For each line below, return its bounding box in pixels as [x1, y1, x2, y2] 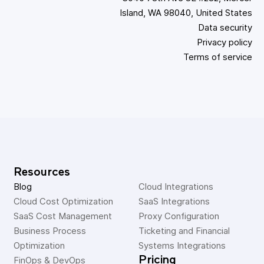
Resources [13, 166, 70, 178]
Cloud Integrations [138, 181, 213, 192]
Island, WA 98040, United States [120, 7, 252, 18]
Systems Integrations [138, 240, 226, 251]
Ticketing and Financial [138, 225, 232, 236]
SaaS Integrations [138, 196, 210, 207]
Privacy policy [197, 37, 252, 48]
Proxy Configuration [138, 210, 219, 222]
